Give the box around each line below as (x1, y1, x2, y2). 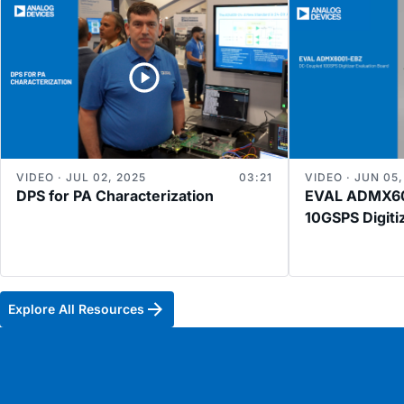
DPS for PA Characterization (16, 187, 214, 206)
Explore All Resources (8, 300, 144, 317)
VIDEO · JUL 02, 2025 (16, 170, 146, 185)
